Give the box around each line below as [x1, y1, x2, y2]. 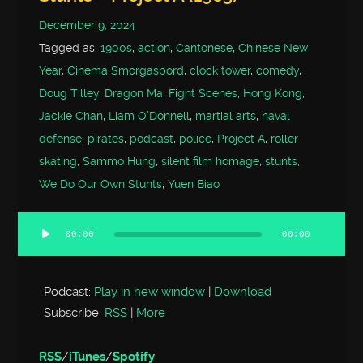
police [179, 132, 212, 147]
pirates [88, 132, 125, 147]
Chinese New [238, 41, 309, 56]
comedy [256, 64, 300, 79]
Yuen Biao [168, 177, 220, 192]
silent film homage [161, 155, 260, 169]
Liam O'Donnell [109, 109, 190, 124]
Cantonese [176, 41, 233, 56]
